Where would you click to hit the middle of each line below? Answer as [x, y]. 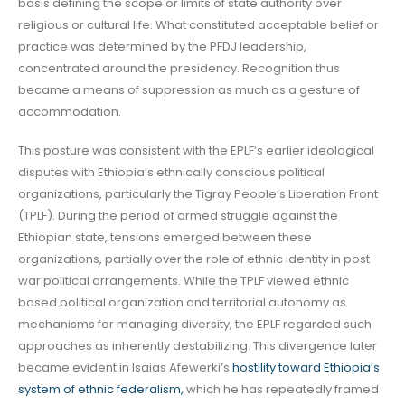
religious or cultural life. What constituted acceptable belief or [198, 25]
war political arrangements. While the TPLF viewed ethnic [184, 280]
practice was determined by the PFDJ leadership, [162, 47]
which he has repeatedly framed [281, 389]
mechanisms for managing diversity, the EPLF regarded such [195, 324]
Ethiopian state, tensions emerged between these [165, 237]
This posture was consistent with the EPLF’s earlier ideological [196, 150]
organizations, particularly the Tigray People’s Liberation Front [198, 193]
